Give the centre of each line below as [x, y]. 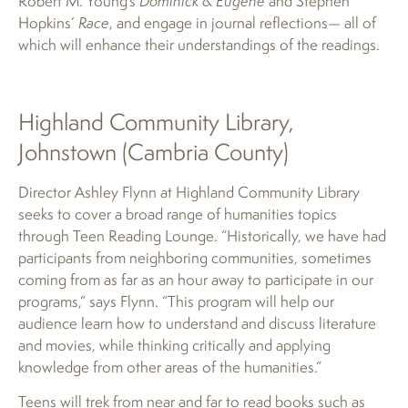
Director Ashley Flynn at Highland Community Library [189, 191]
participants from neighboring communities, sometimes [195, 257]
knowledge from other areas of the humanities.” [170, 366]
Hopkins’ [48, 22]
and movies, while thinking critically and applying [174, 344]
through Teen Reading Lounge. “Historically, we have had [202, 235]
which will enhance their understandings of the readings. [199, 44]
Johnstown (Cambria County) [153, 151]
